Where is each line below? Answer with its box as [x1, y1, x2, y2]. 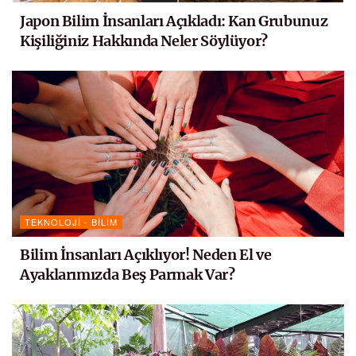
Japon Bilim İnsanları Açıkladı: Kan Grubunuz [20, 12, 328, 31]
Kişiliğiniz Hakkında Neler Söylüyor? [20, 32, 269, 51]
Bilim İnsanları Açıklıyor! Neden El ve [20, 246, 272, 265]
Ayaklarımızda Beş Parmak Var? [20, 265, 235, 284]
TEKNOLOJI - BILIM [25, 215, 118, 229]
